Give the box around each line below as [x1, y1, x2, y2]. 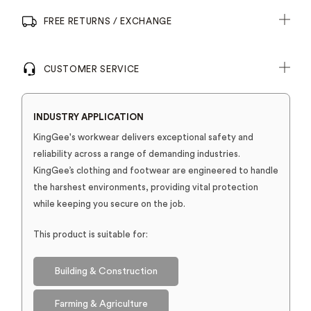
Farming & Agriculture [53, 299, 148, 310]
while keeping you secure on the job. [33, 199, 185, 209]
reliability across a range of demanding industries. [33, 149, 240, 159]
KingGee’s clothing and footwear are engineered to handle [33, 166, 278, 176]
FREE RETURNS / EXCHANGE [43, 17, 172, 26]
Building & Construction [53, 267, 158, 277]
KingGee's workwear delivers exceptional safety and [33, 133, 253, 142]
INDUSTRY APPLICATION [33, 112, 144, 122]
